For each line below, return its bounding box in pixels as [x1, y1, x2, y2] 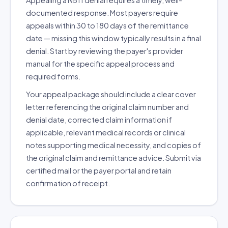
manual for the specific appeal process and [26, 59, 175, 68]
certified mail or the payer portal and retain [26, 166, 172, 175]
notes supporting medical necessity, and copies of [26, 140, 201, 150]
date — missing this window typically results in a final [26, 34, 201, 43]
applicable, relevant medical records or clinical [26, 128, 186, 137]
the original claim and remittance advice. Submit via [26, 153, 201, 162]
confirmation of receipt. [26, 179, 110, 188]
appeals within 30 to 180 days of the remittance [26, 21, 189, 30]
